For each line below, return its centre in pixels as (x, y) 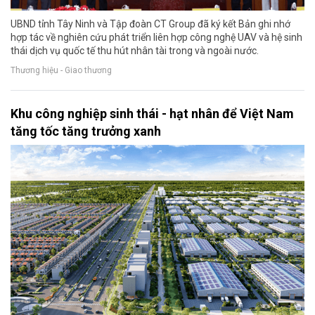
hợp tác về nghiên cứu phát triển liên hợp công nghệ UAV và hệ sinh (156, 38)
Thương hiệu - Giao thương (61, 70)
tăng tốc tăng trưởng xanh (86, 131)
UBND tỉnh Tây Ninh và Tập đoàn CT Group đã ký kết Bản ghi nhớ (150, 24)
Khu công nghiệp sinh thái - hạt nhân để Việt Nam (152, 114)
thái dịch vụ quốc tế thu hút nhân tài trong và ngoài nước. (135, 51)
